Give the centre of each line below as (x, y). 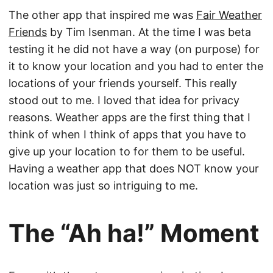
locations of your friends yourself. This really (123, 83)
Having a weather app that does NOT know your (134, 168)
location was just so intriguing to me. (103, 186)
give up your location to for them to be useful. (127, 151)
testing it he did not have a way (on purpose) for (134, 49)
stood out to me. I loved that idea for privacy (124, 100)
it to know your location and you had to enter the (136, 66)
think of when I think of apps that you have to (127, 134)
